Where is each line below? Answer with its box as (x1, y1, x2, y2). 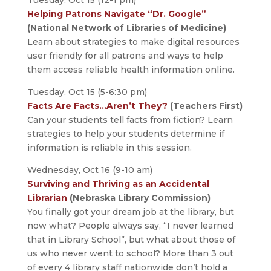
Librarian (27, 192, 67, 204)
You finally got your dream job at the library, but (27, 206, 234, 218)
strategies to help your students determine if (27, 128, 224, 140)
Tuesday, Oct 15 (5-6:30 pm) (27, 87, 147, 98)
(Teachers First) (167, 100, 243, 112)
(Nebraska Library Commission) (67, 192, 211, 204)
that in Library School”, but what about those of (27, 234, 235, 246)
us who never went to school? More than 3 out (27, 248, 233, 260)
